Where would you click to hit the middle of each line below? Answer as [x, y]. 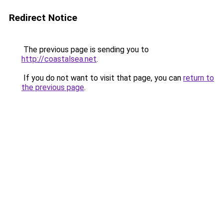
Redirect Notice [43, 18]
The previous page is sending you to [85, 50]
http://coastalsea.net [59, 59]
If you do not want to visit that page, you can [102, 78]
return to [199, 78]
